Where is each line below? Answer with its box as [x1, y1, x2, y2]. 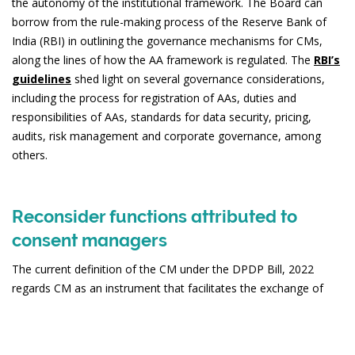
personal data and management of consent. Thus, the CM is [12, 299, 321, 315]
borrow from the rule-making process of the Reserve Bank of [12, 13, 326, 29]
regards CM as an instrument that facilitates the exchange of [12, 280, 323, 296]
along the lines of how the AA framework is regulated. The [12, 52, 314, 67]
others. [12, 147, 54, 162]
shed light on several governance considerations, [71, 71, 325, 86]
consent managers [12, 229, 167, 250]
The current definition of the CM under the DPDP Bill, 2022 [12, 261, 314, 277]
